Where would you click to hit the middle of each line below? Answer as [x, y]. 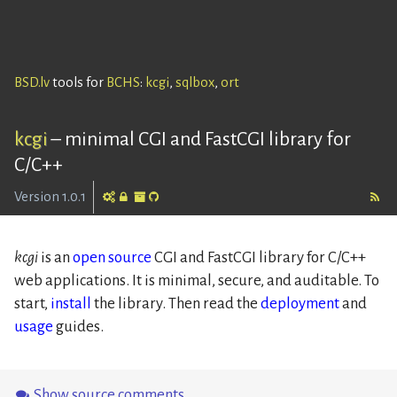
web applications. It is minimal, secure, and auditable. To [197, 280]
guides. [78, 326]
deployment [300, 303]
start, [32, 303]
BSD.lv [32, 82]
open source [112, 257]
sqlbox [195, 82]
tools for [78, 82]
